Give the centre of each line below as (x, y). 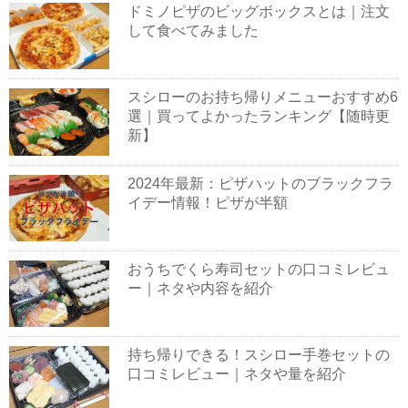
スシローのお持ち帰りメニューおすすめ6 (263, 97)
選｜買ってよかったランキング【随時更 (259, 117)
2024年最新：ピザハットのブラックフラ (260, 183)
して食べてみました (193, 30)
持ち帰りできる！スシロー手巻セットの (259, 355)
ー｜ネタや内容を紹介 (200, 288)
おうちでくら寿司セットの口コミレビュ (259, 269)
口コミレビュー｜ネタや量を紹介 (237, 374)
